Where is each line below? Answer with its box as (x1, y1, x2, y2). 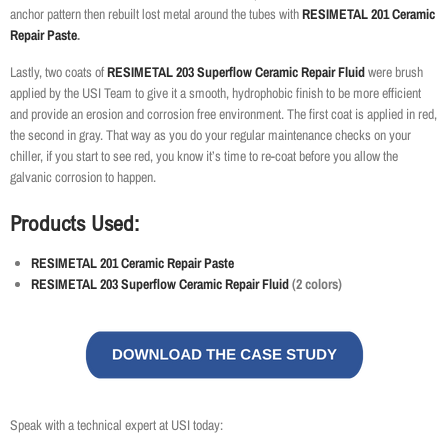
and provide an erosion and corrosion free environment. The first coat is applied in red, (10, 105, 437, 124)
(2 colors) (292, 275, 342, 294)
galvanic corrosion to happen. (10, 168, 156, 187)
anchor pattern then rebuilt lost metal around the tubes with (10, 5, 302, 24)
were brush (365, 63, 423, 82)
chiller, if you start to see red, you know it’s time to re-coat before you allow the (10, 147, 398, 166)
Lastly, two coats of (10, 63, 107, 82)
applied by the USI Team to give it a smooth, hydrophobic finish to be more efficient (10, 84, 421, 103)
